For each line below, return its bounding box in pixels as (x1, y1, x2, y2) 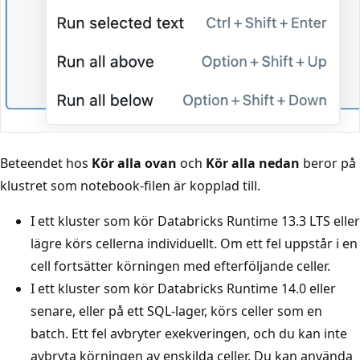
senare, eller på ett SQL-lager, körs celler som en (31, 302, 322, 321)
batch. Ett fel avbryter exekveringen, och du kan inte (31, 325, 347, 343)
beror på (300, 154, 356, 173)
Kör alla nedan (206, 154, 300, 173)
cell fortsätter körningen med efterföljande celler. (31, 257, 330, 276)
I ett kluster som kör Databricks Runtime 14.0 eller (31, 280, 336, 298)
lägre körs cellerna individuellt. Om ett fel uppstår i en (31, 235, 358, 253)
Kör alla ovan (92, 154, 177, 173)
